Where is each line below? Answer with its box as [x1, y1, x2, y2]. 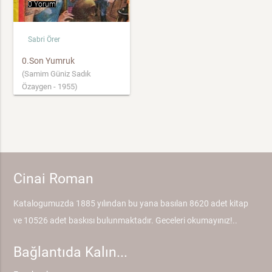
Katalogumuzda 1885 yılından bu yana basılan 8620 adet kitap [13, 199, 249, 209]
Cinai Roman [13, 171, 94, 188]
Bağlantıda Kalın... [13, 243, 128, 260]
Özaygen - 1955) [21, 82, 78, 91]
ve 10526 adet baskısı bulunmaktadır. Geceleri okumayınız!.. [13, 216, 238, 226]
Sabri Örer [28, 35, 61, 44]
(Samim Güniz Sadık [21, 69, 91, 78]
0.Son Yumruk [21, 56, 75, 66]
